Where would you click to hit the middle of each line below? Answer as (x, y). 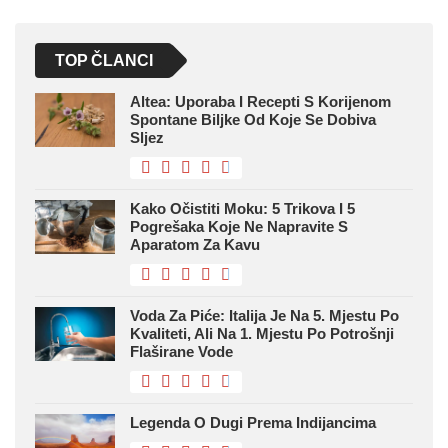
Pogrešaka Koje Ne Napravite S (239, 227)
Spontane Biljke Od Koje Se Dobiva (253, 120)
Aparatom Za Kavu (195, 245)
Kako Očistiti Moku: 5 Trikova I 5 (242, 209)
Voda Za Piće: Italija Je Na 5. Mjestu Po (264, 316)
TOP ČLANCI (104, 61)
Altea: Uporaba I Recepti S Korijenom (260, 102)
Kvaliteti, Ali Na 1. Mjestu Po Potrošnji (262, 334)
